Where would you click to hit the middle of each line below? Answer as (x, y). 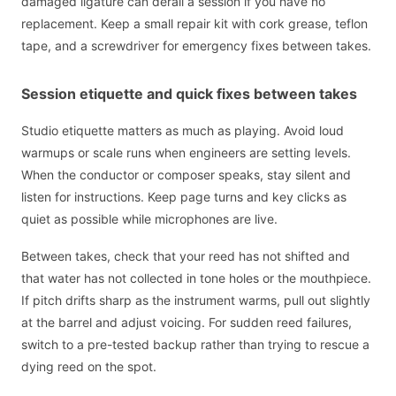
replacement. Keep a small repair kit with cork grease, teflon (194, 23)
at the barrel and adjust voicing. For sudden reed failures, (187, 323)
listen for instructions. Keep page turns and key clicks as (184, 196)
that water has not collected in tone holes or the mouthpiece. (196, 278)
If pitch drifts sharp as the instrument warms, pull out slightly (196, 301)
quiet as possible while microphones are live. (149, 218)
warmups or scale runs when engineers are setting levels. (186, 152)
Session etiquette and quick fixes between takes (189, 93)
